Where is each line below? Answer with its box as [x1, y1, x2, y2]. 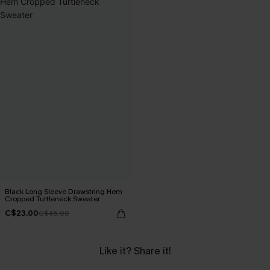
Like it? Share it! [99, 244, 171, 257]
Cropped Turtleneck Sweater [5, 193, 100, 204]
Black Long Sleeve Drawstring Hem [5, 186, 122, 196]
